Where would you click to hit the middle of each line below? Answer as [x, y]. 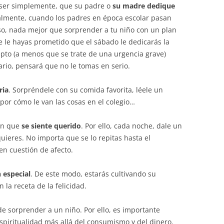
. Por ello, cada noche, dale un [131, 126]
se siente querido [51, 126]
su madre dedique [144, 6]
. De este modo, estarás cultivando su [93, 174]
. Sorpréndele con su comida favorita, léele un [86, 90]
